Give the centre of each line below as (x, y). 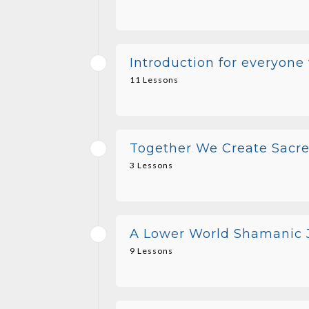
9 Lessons (151, 250)
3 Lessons (151, 165)
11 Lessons (154, 79)
